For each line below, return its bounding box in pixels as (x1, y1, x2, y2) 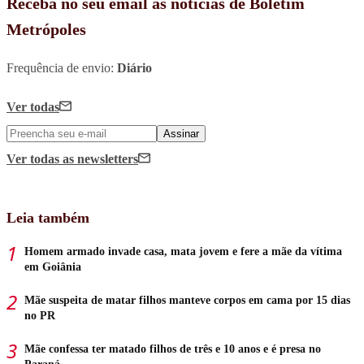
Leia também (6, 210, 89, 227)
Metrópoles (6, 20, 86, 39)
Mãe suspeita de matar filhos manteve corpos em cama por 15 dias (24, 294, 350, 307)
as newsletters (63, 152, 138, 167)
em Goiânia (24, 261, 81, 274)
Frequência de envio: (6, 61, 117, 76)
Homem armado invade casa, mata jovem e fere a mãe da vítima (24, 245, 342, 258)
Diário (117, 61, 152, 76)
